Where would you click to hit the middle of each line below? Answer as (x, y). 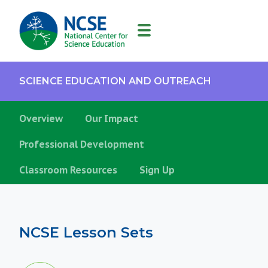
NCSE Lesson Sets (86, 232)
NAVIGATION (47, 43)
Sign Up (157, 170)
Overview (41, 118)
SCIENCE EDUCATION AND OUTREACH (115, 81)
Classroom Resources (68, 170)
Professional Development (82, 144)
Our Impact (112, 118)
